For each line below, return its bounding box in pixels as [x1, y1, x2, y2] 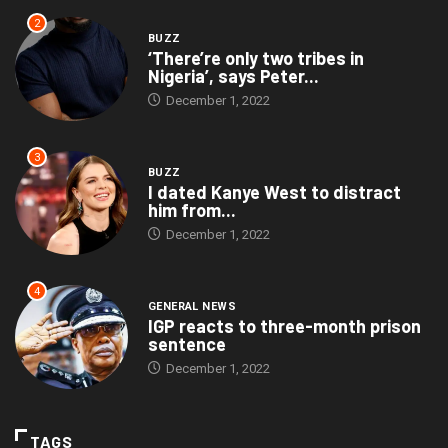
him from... [147, 198, 236, 221]
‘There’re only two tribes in [147, 47, 364, 70]
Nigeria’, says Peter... [147, 65, 319, 88]
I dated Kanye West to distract [147, 180, 401, 203]
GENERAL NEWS [147, 299, 237, 313]
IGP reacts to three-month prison [147, 314, 421, 337]
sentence [147, 332, 226, 355]
